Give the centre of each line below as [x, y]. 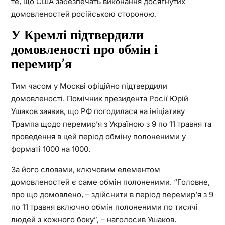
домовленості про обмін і [84, 49]
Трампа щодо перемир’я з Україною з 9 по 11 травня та [111, 124]
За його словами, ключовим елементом [85, 169]
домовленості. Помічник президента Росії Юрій [99, 98]
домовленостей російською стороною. [84, 14]
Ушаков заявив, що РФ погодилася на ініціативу [98, 111]
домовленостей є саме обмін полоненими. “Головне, [110, 182]
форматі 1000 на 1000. [50, 149]
